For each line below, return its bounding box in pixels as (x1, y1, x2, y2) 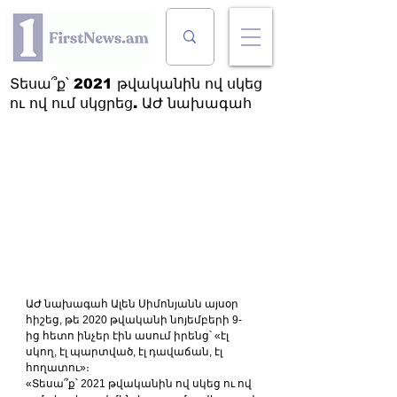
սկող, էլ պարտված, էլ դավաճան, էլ (26, 345, 225, 358)
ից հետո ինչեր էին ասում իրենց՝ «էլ (26, 329, 231, 342)
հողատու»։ (26, 361, 90, 374)
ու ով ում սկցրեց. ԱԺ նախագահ (10, 96, 252, 111)
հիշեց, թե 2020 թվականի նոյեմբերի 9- (26, 313, 242, 326)
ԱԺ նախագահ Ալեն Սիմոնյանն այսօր (26, 297, 241, 310)
